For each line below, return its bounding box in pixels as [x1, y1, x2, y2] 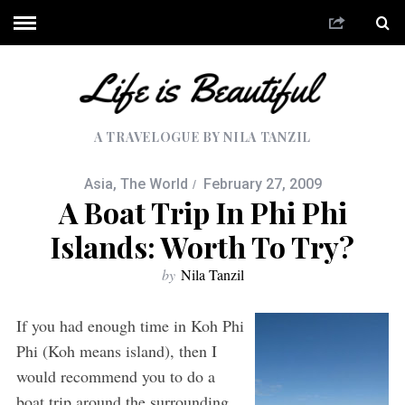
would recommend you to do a [15, 364, 215, 387]
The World [119, 174, 188, 193]
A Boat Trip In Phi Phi [58, 192, 347, 231]
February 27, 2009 [202, 174, 322, 193]
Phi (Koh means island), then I [15, 339, 217, 362]
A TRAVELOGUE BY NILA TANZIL [94, 127, 311, 146]
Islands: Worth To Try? [51, 226, 354, 266]
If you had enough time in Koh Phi [15, 314, 244, 336]
